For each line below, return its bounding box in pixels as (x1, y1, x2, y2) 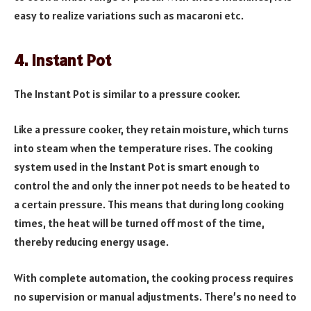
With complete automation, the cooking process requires (14, 270, 294, 285)
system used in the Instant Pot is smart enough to (14, 160, 260, 174)
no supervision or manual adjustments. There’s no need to (14, 289, 296, 303)
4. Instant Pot (14, 49, 111, 71)
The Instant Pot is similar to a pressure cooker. (14, 86, 240, 101)
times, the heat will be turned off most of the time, (14, 216, 264, 230)
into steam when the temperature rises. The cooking (14, 141, 273, 155)
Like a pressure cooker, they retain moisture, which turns (14, 122, 289, 137)
